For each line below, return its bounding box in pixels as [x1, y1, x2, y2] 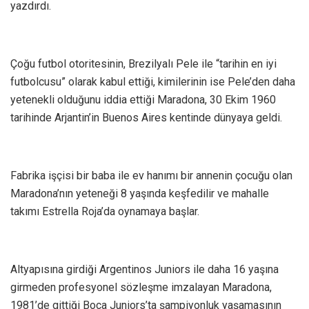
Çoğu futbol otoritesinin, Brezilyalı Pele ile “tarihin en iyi [10, 57, 277, 71]
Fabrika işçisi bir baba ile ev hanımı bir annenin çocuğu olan [10, 169, 292, 183]
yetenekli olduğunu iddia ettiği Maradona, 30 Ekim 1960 [10, 93, 276, 107]
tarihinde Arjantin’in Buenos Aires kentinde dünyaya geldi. [10, 111, 282, 125]
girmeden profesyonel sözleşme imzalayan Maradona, [10, 281, 272, 295]
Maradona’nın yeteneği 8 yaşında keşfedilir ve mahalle [10, 187, 269, 201]
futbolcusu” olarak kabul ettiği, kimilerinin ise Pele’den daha [10, 75, 295, 89]
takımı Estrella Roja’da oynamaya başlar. [10, 205, 199, 219]
